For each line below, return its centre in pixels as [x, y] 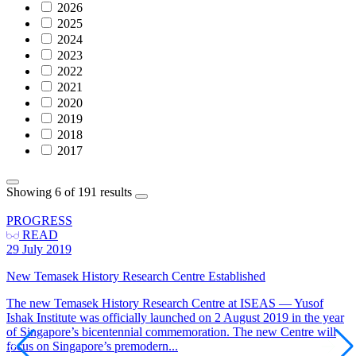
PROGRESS [39, 220]
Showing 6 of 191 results [69, 192]
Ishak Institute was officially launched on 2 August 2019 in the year [175, 317]
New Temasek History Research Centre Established [136, 276]
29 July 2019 [39, 249]
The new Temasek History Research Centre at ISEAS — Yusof [165, 303]
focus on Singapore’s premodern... [92, 346]
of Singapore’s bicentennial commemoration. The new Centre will [171, 331]
